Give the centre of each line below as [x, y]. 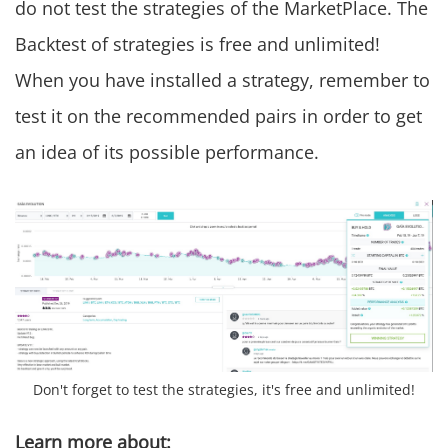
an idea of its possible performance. [167, 152]
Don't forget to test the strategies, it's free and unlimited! [224, 390]
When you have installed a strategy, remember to [222, 80]
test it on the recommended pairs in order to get [218, 116]
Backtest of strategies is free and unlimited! [197, 44]
